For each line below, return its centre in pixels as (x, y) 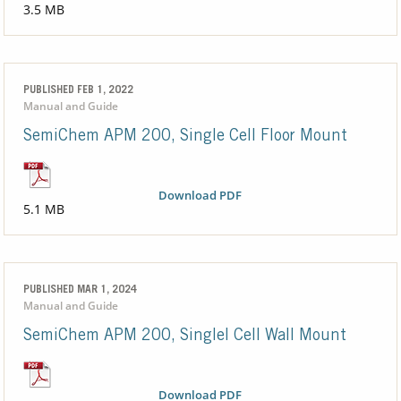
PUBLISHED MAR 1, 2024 (80, 290)
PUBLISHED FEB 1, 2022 (78, 91)
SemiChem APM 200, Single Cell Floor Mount (185, 137)
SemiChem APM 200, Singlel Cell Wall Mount (184, 337)
